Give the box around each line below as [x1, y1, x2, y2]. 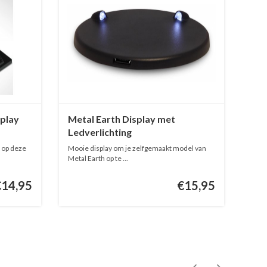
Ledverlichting [67, 126, 132, 138]
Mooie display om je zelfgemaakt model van [67, 144, 206, 153]
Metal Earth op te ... [67, 154, 128, 163]
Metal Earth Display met [67, 113, 175, 125]
